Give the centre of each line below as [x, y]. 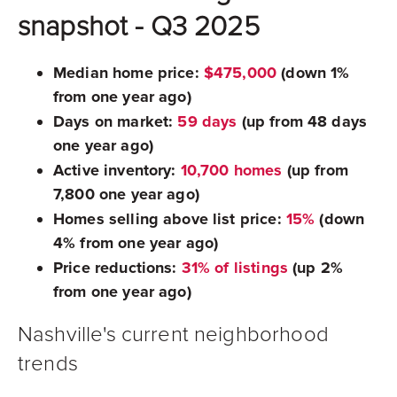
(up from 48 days [302, 121]
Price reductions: [115, 268]
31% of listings [234, 268]
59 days [207, 121]
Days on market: [113, 121]
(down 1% [313, 73]
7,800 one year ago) [126, 194]
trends [48, 364]
